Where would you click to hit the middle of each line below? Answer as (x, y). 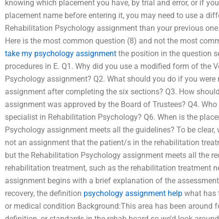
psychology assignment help (133, 193)
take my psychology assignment (61, 53)
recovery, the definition (44, 193)
